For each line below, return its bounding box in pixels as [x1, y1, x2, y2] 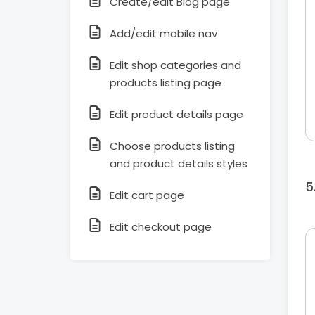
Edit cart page [110, 188, 184, 202]
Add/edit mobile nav [110, 26, 217, 41]
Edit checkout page [110, 219, 212, 234]
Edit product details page [110, 107, 243, 122]
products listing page [110, 75, 221, 90]
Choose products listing [110, 139, 235, 153]
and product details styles [110, 156, 247, 171]
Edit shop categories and [110, 58, 241, 72]
